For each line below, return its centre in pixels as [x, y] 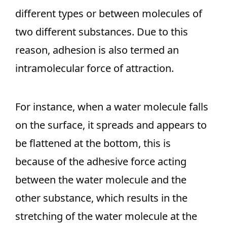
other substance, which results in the [101, 198]
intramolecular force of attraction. [94, 68]
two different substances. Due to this [102, 32]
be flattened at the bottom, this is [93, 143]
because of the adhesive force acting [101, 161]
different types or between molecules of [109, 13]
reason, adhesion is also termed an [97, 50]
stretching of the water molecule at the [106, 216]
